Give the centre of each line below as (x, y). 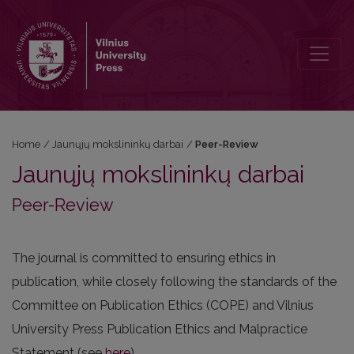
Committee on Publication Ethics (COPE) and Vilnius (163, 305)
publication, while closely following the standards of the (174, 282)
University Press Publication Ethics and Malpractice (160, 329)
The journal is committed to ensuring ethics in (144, 258)
